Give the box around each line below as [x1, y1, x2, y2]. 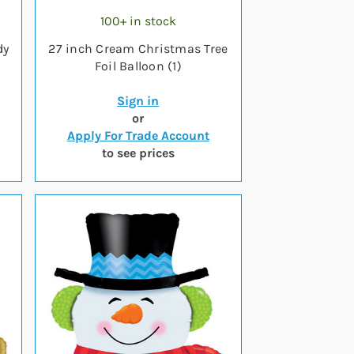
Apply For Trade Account [66, 128, 209, 143]
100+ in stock [100, 13, 176, 28]
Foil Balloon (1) [94, 58, 182, 73]
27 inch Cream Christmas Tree [48, 41, 228, 56]
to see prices [101, 145, 175, 160]
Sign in [117, 93, 160, 108]
